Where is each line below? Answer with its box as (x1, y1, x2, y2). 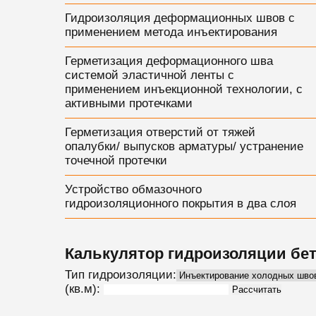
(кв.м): (64, 282, 100, 296)
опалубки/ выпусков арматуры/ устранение (64, 140, 303, 153)
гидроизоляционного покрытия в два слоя (64, 197, 296, 210)
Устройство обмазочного (64, 183, 202, 196)
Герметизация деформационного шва (64, 54, 273, 68)
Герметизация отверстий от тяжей (64, 126, 255, 139)
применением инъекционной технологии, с (64, 83, 303, 96)
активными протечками (64, 97, 193, 110)
